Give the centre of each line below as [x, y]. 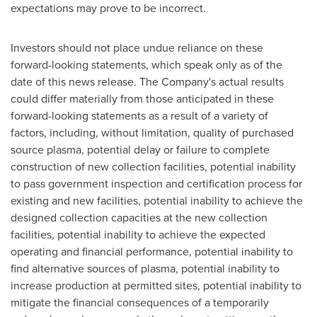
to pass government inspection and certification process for [156, 183]
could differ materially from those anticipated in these [142, 98]
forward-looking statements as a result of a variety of [139, 115]
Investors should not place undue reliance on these [137, 47]
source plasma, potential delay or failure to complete [140, 149]
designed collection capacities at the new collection [139, 217]
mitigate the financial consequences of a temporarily [140, 302]
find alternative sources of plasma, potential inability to [145, 268]
